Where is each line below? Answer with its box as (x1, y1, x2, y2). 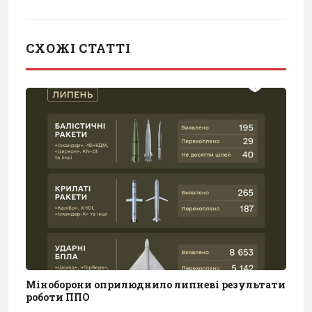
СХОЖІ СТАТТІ (26, 39, 131, 56)
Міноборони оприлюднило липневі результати (26, 277, 286, 291)
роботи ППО (26, 290, 90, 304)
